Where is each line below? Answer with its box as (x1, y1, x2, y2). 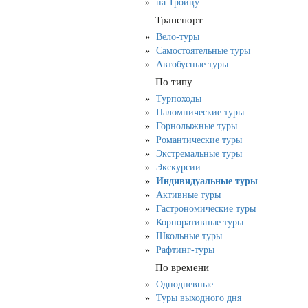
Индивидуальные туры (156, 176, 258, 186)
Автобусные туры (156, 59, 228, 69)
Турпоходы (156, 93, 201, 104)
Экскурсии (156, 162, 201, 173)
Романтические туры (156, 135, 242, 145)
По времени (153, 262, 209, 273)
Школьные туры (156, 231, 222, 241)
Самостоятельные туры (156, 45, 250, 56)
